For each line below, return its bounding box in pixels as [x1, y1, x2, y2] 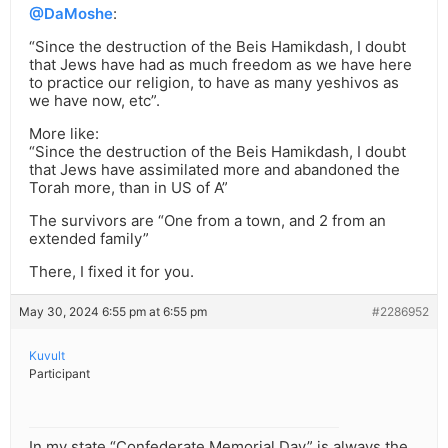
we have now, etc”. [29, 91, 160, 111]
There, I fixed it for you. [29, 262, 194, 282]
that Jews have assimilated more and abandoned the [29, 160, 400, 180]
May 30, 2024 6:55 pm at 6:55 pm [19, 304, 207, 320]
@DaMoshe [29, 4, 113, 24]
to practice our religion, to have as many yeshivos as [29, 73, 399, 93]
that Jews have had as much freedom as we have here [29, 55, 412, 75]
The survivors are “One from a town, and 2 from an [29, 211, 386, 231]
